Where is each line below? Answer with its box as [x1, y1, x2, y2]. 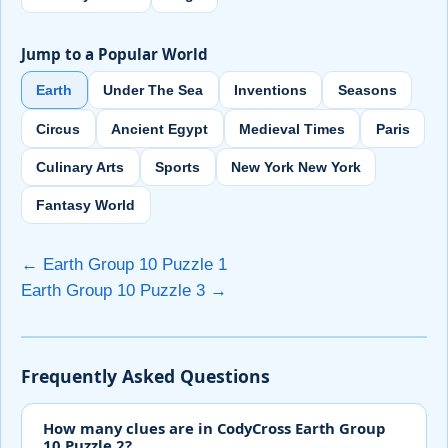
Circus [36, 120, 81, 137]
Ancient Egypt [111, 120, 209, 137]
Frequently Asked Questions [21, 364, 270, 389]
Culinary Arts [36, 158, 125, 175]
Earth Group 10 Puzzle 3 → [21, 281, 227, 301]
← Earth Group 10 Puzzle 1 [21, 255, 227, 275]
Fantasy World [36, 197, 136, 214]
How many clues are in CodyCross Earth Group [42, 418, 385, 439]
